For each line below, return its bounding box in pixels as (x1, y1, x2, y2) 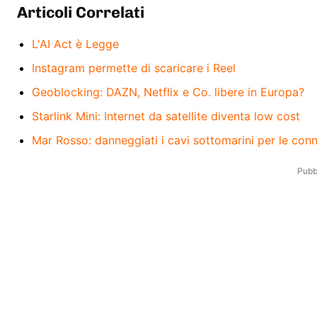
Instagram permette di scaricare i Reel (32, 60, 236, 75)
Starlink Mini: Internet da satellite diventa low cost (32, 108, 300, 123)
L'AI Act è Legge (32, 36, 119, 51)
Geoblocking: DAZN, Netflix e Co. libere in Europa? (32, 84, 304, 99)
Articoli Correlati (17, 2, 144, 22)
